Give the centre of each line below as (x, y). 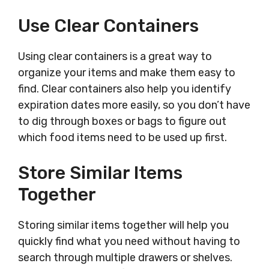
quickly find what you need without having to (129, 241)
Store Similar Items (100, 173)
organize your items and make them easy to (127, 73)
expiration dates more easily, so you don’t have (134, 105)
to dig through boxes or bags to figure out (122, 121)
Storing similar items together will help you (123, 225)
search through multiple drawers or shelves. (125, 258)
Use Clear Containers (108, 26)
